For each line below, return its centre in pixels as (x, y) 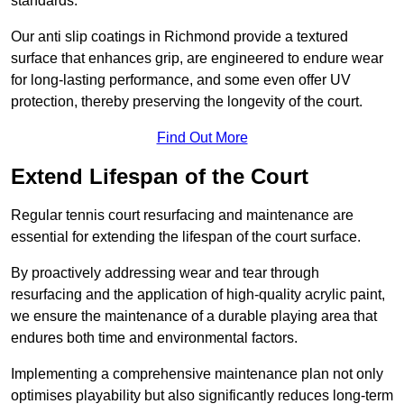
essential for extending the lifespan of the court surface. (186, 237)
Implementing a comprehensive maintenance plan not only (197, 374)
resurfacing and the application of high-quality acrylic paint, (198, 295)
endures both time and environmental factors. (154, 338)
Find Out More (202, 138)
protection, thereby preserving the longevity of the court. (187, 102)
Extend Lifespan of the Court (160, 177)
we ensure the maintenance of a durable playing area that (194, 317)
